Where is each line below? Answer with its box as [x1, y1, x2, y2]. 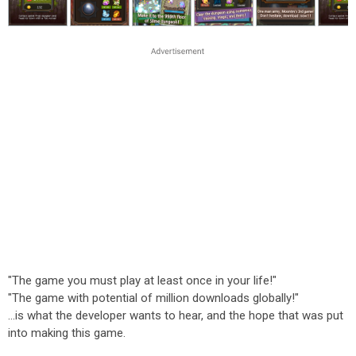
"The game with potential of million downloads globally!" [8, 291, 299, 305]
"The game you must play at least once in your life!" [8, 273, 277, 288]
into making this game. [8, 326, 126, 340]
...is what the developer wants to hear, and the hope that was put [8, 308, 343, 323]
